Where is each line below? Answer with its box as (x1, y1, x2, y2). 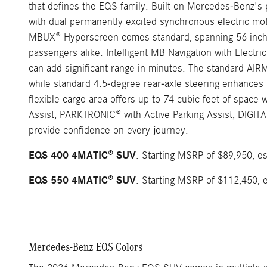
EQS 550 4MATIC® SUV (29, 173, 136, 187)
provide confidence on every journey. (29, 124, 188, 136)
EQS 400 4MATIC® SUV (29, 148, 136, 162)
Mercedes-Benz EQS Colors (29, 240, 142, 253)
